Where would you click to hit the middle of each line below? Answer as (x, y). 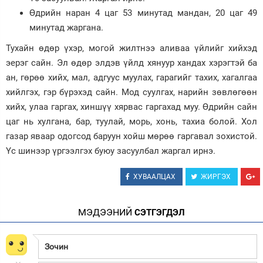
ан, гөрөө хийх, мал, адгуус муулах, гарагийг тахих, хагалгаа (131, 77)
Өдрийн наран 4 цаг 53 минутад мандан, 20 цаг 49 (143, 13)
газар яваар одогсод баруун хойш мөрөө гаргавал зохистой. (131, 136)
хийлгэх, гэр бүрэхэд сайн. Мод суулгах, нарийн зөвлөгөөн (131, 92)
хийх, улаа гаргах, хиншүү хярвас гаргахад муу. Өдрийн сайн (131, 107)
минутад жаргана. (66, 28)
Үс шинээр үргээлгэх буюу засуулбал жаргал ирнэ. (111, 151)
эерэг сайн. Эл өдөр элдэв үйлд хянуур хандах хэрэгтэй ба (131, 63)
